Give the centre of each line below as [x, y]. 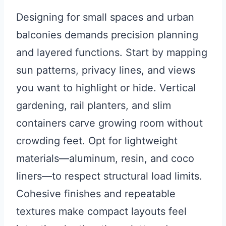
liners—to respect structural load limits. [109, 176]
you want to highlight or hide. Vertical [106, 88]
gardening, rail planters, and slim [94, 106]
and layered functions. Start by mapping [112, 53]
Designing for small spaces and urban [105, 17]
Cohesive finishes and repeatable [96, 194]
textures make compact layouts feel [101, 212]
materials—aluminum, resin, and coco [105, 159]
